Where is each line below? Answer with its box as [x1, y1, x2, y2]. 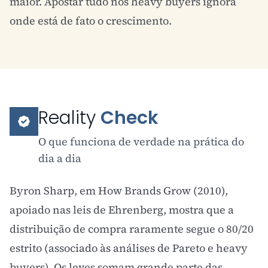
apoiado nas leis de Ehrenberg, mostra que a [10, 202, 234, 217]
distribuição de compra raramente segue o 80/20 [10, 221, 254, 236]
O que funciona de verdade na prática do [38, 134, 244, 149]
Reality [38, 105, 100, 130]
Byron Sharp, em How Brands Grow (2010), [10, 183, 228, 198]
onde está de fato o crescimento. [10, 13, 172, 28]
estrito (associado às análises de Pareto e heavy [10, 240, 248, 255]
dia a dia [38, 151, 81, 166]
